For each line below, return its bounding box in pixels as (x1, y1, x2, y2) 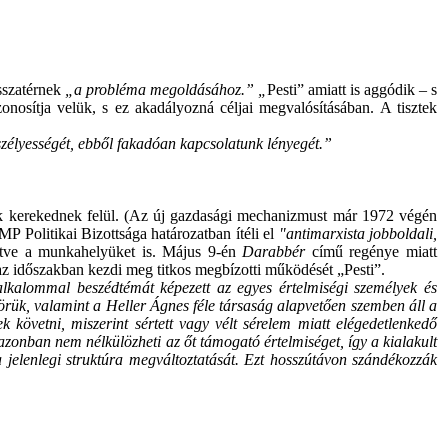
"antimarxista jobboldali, (278, 225, 438, 242)
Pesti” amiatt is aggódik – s (267, 81, 437, 98)
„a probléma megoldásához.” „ (61, 81, 267, 98)
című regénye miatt (305, 243, 438, 260)
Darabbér (242, 243, 306, 260)
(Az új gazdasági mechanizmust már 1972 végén (123, 207, 438, 224)
